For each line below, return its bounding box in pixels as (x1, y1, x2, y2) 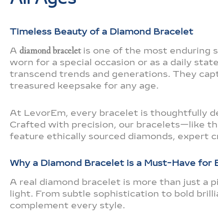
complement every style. (10, 200, 125, 211)
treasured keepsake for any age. (10, 80, 159, 91)
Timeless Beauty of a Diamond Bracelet (10, 26, 193, 37)
